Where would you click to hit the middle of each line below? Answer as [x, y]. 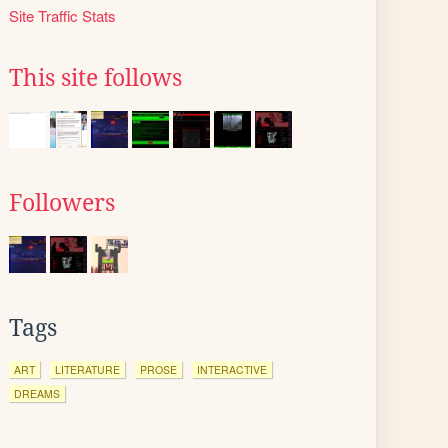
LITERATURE [87, 369]
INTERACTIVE [232, 369]
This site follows [95, 78]
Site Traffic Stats [62, 15]
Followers [62, 203]
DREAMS [37, 393]
